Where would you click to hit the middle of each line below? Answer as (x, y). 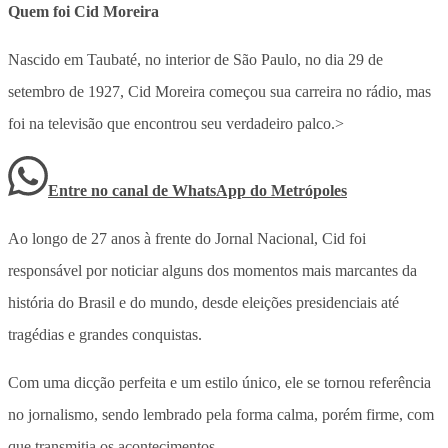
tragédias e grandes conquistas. (105, 334)
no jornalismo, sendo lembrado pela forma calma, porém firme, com (221, 414)
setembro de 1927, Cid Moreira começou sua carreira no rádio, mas (219, 91)
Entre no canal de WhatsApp (149, 190)
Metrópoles (309, 190)
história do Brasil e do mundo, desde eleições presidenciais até (203, 302)
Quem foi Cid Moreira (83, 11)
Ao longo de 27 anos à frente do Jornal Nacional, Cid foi (187, 238)
